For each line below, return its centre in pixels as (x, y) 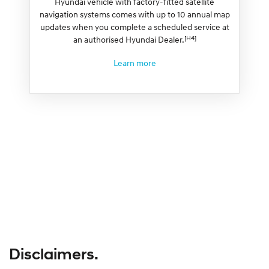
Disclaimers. (54, 254)
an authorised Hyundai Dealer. (128, 39)
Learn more (134, 62)
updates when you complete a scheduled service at (134, 26)
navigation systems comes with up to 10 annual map (134, 14)
